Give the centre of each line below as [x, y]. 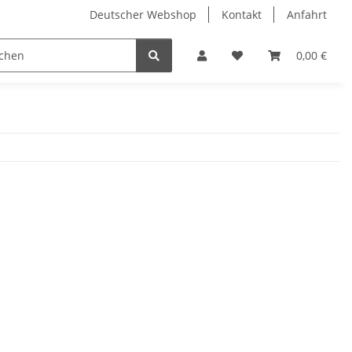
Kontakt [242, 15]
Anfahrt [307, 15]
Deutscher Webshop [143, 15]
